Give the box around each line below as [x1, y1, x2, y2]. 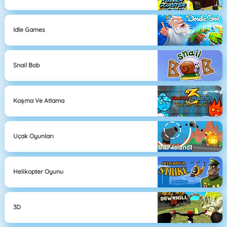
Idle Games [13, 26, 46, 34]
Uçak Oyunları [13, 132, 54, 140]
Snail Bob [13, 61, 40, 69]
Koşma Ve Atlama [13, 97, 65, 105]
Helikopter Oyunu [13, 168, 64, 176]
